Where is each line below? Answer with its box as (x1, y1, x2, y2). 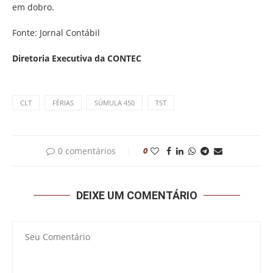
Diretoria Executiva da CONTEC (12, 52, 141, 64)
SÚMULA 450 (94, 97, 135, 107)
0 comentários (57, 144, 116, 157)
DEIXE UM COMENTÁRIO (76, 188, 197, 202)
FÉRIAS (52, 97, 74, 107)
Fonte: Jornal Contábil (12, 26, 100, 38)
